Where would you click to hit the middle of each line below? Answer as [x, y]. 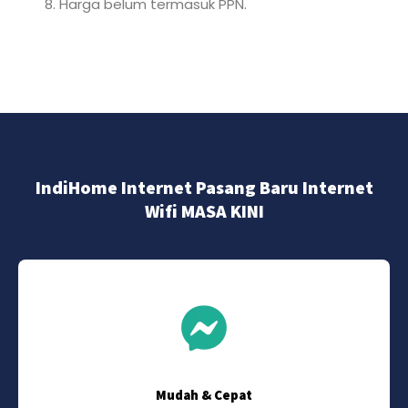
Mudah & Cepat [204, 394]
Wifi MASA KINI [204, 210]
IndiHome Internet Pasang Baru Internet [204, 187]
